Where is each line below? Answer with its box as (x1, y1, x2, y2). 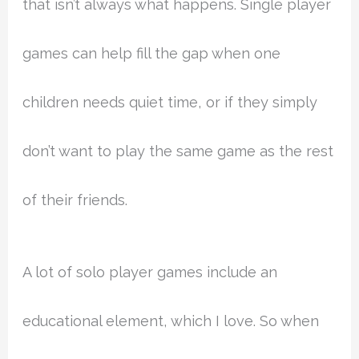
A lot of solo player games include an (22, 264, 278, 281)
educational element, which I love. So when (22, 313, 320, 330)
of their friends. (22, 192, 128, 209)
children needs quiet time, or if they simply (22, 94, 318, 111)
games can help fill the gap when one (22, 45, 281, 63)
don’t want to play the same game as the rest (22, 143, 334, 160)
